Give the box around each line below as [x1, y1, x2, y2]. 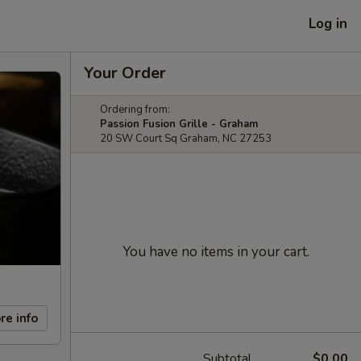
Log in [309, 14, 347, 33]
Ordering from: [100, 102, 170, 117]
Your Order [84, 62, 166, 84]
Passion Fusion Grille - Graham [100, 117, 258, 131]
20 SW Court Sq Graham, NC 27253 [100, 131, 272, 146]
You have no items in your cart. [122, 243, 309, 261]
